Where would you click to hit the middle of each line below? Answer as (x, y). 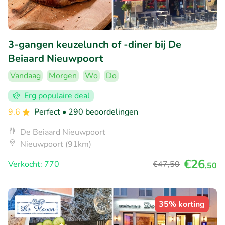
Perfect (48, 112)
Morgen (63, 76)
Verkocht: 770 (34, 164)
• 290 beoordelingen (100, 112)
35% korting (182, 204)
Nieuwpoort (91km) (56, 144)
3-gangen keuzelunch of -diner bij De (95, 44)
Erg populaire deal (57, 96)
